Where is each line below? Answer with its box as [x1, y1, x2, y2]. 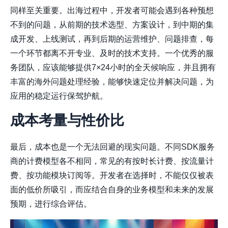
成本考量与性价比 [10, 112, 124, 129]
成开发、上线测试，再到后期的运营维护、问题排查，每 [10, 35, 214, 44]
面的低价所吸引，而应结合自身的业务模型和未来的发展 [10, 185, 214, 194]
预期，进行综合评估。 [10, 199, 92, 209]
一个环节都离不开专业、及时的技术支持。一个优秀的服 [10, 49, 214, 58]
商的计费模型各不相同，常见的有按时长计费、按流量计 [10, 157, 214, 166]
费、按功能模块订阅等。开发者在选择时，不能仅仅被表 [10, 171, 214, 180]
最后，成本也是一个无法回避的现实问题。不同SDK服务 [10, 142, 215, 152]
